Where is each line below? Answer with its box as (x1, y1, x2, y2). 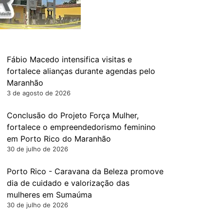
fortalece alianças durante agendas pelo (7, 66, 155, 76)
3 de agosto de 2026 (7, 89, 71, 97)
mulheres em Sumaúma (7, 190, 92, 200)
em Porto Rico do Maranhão (7, 134, 111, 144)
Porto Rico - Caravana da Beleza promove (7, 166, 163, 176)
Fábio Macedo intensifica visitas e (7, 54, 132, 64)
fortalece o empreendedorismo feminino (7, 122, 156, 132)
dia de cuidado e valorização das (7, 178, 129, 188)
